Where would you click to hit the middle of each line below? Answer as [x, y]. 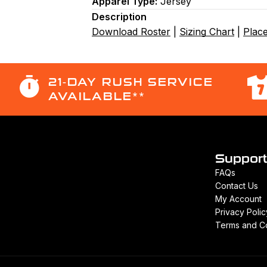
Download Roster [131, 32]
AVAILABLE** [97, 97]
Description [119, 17]
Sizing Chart [207, 32]
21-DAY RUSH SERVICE [131, 82]
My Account [238, 199]
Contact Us [236, 186]
